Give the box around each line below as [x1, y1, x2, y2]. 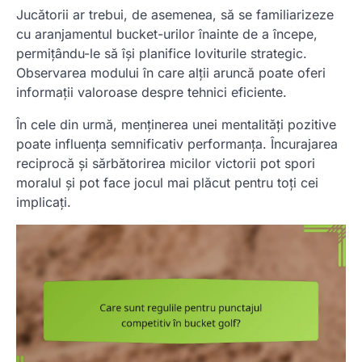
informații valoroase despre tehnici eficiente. [16, 83, 287, 100]
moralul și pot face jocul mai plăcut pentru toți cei [16, 174, 318, 191]
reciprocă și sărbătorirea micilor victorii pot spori [16, 154, 315, 171]
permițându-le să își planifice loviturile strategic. [16, 44, 307, 61]
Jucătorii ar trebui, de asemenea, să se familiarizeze [16, 6, 334, 23]
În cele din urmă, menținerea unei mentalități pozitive [16, 116, 336, 133]
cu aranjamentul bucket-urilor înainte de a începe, [16, 25, 318, 42]
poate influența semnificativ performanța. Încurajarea [16, 135, 338, 152]
